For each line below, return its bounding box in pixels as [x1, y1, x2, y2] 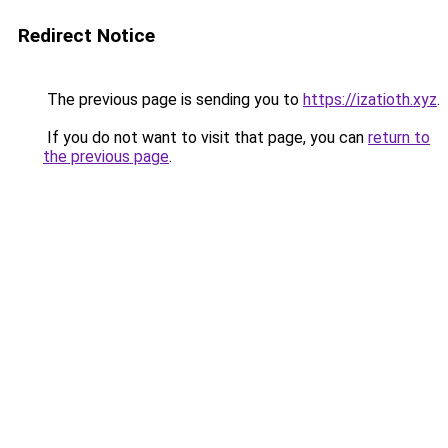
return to [368, 128, 430, 147]
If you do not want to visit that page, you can [43, 128, 368, 147]
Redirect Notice [18, 24, 155, 47]
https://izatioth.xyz [303, 90, 437, 109]
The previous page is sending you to [43, 90, 303, 109]
